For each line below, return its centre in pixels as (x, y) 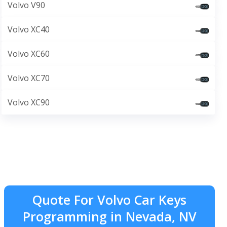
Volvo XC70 (28, 78)
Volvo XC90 (28, 102)
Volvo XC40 (28, 29)
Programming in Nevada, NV (109, 216)
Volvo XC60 (28, 54)
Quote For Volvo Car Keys (109, 200)
